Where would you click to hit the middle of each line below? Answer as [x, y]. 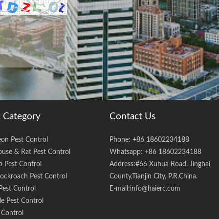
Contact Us [132, 117]
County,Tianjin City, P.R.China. [153, 176]
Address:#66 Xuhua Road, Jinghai [160, 164]
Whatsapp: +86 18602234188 [155, 152]
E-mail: [120, 188]
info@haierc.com [155, 188]
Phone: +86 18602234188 [149, 139]
